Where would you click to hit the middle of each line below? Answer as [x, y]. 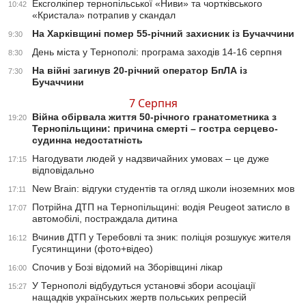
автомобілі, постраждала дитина [105, 219]
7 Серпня [153, 103]
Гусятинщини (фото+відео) [93, 249]
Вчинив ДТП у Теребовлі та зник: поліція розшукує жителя [162, 237]
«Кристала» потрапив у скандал [104, 15]
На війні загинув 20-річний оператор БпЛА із [140, 71]
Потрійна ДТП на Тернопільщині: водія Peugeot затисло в [161, 207]
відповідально [63, 170]
